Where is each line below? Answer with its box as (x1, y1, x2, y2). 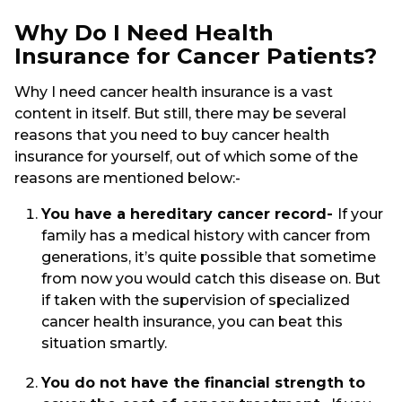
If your (337, 205, 383, 223)
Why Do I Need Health (14, 18, 274, 46)
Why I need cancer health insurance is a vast (14, 83, 333, 100)
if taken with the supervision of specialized (41, 292, 350, 310)
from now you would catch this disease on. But (41, 270, 380, 288)
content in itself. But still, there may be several (14, 104, 346, 122)
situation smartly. (41, 335, 170, 353)
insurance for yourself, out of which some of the (14, 147, 358, 165)
